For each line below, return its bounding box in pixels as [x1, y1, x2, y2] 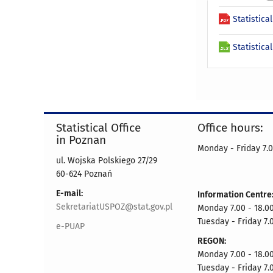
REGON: [197, 235, 226, 246]
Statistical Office [56, 120, 141, 135]
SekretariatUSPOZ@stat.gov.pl [56, 201, 172, 212]
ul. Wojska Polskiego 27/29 [56, 155, 157, 166]
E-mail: [56, 188, 83, 199]
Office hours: [197, 120, 263, 135]
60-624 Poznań [56, 168, 112, 179]
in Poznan [56, 132, 106, 147]
